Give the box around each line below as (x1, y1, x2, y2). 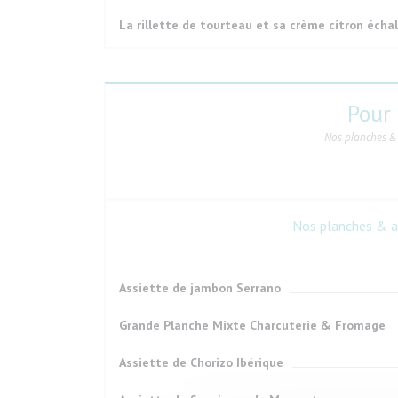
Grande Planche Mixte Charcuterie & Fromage (119, 317, 386, 333)
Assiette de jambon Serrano (119, 280, 281, 296)
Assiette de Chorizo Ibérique (119, 354, 283, 370)
